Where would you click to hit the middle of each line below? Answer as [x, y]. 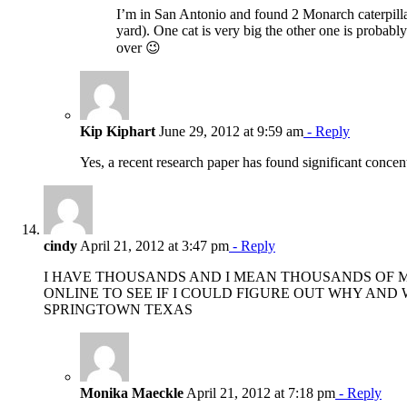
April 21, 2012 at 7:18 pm [259, 392]
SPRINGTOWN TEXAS [118, 309]
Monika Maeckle [132, 392]
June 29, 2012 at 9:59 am [229, 131]
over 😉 [139, 47]
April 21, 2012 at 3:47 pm [153, 245]
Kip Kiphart [118, 131]
